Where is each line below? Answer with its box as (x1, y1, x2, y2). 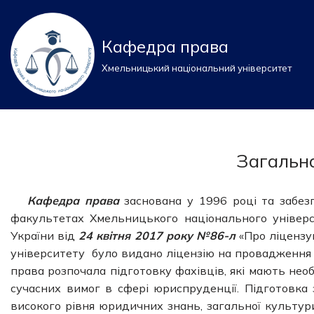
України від (11, 228, 79, 243)
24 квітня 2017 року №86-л (78, 228, 240, 243)
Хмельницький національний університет (102, 62, 292, 74)
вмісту (11, 66, 46, 80)
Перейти (11, 31, 59, 45)
